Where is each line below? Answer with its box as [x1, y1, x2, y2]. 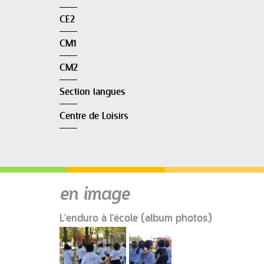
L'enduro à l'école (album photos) [60, 212, 212, 225]
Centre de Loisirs [60, 111, 128, 122]
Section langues [60, 87, 126, 98]
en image [60, 179, 130, 207]
